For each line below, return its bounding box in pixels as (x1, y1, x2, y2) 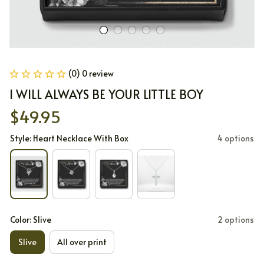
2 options (217, 213, 254, 225)
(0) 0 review (68, 68, 114, 79)
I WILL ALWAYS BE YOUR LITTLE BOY (9, 86, 203, 103)
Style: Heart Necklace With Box (10, 133, 128, 144)
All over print (57, 236, 107, 248)
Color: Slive (10, 213, 51, 225)
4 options (217, 133, 254, 144)
